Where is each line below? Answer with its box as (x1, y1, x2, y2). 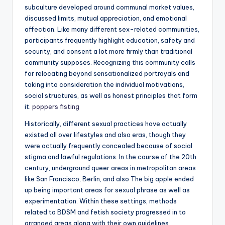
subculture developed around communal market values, (25, 3, 194, 12)
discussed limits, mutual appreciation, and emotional (25, 14, 187, 23)
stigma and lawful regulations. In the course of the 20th (25, 153, 196, 161)
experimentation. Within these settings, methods (25, 197, 177, 205)
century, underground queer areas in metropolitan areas (25, 164, 196, 172)
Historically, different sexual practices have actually (25, 120, 187, 128)
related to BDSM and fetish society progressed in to (25, 208, 186, 216)
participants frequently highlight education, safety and (25, 36, 195, 45)
